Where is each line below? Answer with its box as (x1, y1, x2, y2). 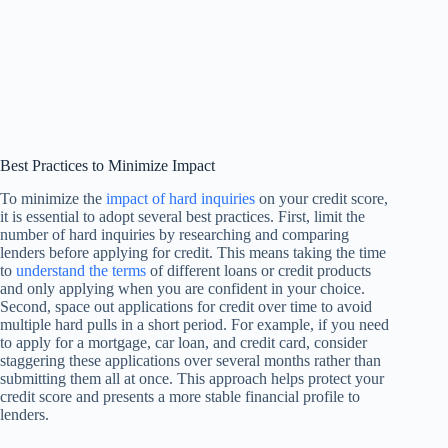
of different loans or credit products (146, 262, 371, 280)
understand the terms (16, 262, 146, 280)
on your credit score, (255, 190, 388, 208)
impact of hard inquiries (106, 190, 255, 208)
